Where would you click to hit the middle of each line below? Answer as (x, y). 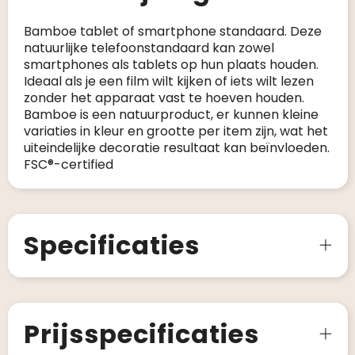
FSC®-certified (68, 164)
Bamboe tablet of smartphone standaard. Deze (172, 31)
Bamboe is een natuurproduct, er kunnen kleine (171, 115)
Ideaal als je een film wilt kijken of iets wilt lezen (168, 81)
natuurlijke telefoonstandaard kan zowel (149, 48)
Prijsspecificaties (141, 334)
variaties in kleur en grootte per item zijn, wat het (176, 131)
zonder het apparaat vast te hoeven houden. (164, 98)
